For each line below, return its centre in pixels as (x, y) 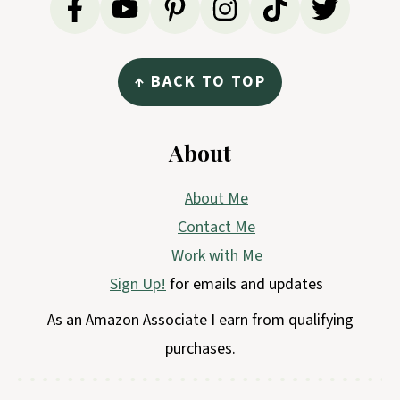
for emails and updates (246, 284)
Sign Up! (138, 284)
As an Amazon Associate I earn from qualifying (200, 320)
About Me (217, 198)
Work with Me (217, 255)
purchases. (200, 348)
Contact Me (217, 227)
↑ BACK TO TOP (200, 81)
